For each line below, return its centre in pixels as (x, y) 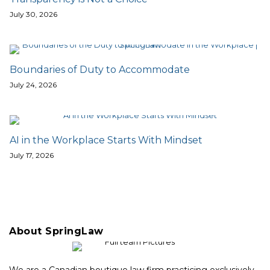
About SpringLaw (56, 231)
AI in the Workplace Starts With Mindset (107, 140)
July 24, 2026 (33, 85)
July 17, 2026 (32, 155)
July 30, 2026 (33, 14)
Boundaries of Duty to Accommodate (100, 70)
